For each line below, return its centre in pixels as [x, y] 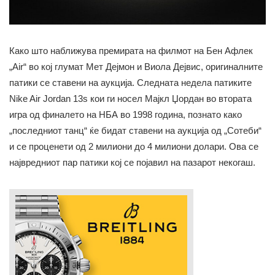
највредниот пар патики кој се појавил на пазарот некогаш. [132, 163]
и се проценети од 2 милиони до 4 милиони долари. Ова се [134, 147]
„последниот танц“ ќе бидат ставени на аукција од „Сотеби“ [135, 131]
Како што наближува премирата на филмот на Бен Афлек [131, 51]
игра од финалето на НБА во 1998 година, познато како [126, 115]
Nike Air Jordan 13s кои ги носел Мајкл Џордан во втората [130, 99]
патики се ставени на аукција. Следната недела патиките [130, 83]
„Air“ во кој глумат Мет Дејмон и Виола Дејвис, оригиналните [136, 67]
